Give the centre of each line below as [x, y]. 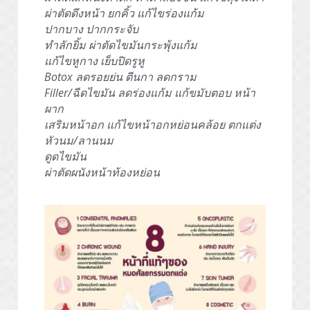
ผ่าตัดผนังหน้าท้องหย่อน [102, 173]
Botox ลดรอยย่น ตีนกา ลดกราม [120, 77]
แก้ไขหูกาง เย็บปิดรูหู [94, 61]
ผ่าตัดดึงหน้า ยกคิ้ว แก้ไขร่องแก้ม [124, 13]
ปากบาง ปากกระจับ [91, 29]
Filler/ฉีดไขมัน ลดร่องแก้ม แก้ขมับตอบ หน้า [150, 93]
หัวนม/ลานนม [79, 141]
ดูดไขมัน [65, 157]
